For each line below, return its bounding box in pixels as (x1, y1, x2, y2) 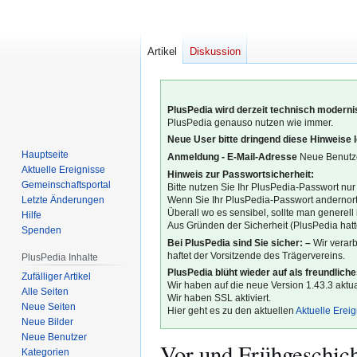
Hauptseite (22, 148, 69, 160)
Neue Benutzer (22, 331, 88, 343)
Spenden (22, 224, 62, 236)
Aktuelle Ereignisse (22, 163, 106, 175)
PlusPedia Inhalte (22, 251, 99, 263)
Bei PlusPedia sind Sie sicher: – (167, 237, 312, 248)
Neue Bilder (22, 316, 74, 328)
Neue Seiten (22, 300, 76, 312)
